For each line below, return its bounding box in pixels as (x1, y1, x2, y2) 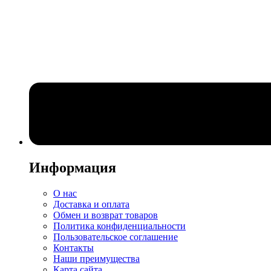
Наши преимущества (53, 253, 140, 264)
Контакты (53, 243, 94, 253)
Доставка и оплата (53, 199, 129, 209)
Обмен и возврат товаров (53, 210, 158, 220)
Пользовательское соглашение (53, 232, 178, 242)
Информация (29, 160, 116, 176)
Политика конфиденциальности (53, 221, 186, 231)
